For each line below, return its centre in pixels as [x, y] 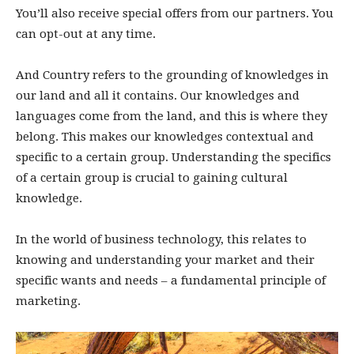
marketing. [48, 301]
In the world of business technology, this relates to [161, 239]
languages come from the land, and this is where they [171, 116]
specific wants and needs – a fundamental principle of [171, 281]
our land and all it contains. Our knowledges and [158, 96]
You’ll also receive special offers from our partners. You [175, 13]
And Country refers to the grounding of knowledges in [172, 75]
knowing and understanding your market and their [165, 260]
